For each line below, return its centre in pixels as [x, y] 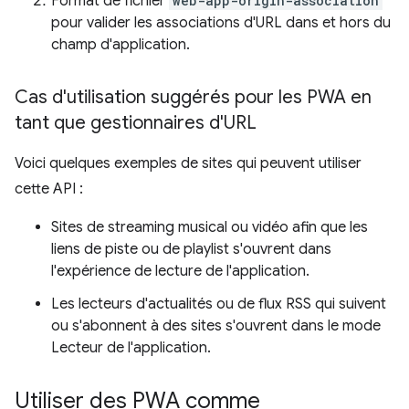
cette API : [49, 189]
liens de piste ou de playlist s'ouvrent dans [191, 249]
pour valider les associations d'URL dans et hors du [221, 23]
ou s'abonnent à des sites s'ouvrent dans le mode [216, 326]
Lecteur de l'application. [131, 348]
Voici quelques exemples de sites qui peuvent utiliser [188, 163]
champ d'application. [121, 45]
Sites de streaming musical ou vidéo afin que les [210, 227]
